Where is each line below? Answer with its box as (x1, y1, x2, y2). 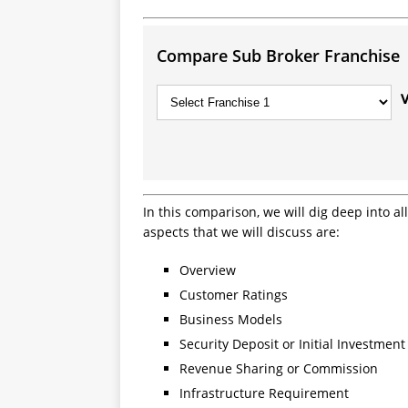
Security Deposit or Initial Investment (179, 335, 405, 352)
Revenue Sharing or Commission (179, 360, 378, 377)
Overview (179, 261, 236, 279)
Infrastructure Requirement (179, 384, 349, 402)
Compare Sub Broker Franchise (157, 45, 400, 66)
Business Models (179, 311, 282, 328)
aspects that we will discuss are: (143, 223, 340, 240)
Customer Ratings (179, 286, 288, 303)
